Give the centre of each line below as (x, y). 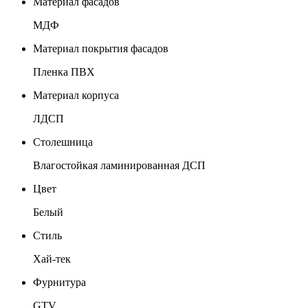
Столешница (63, 142)
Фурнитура (59, 283)
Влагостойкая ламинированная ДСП (119, 166)
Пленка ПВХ (64, 72)
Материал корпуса (76, 96)
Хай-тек (52, 259)
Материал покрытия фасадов (101, 49)
